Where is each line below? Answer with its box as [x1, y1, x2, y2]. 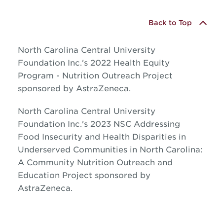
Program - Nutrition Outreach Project [17, 71, 173, 80]
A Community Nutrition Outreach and [17, 157, 173, 167]
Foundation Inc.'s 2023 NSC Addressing [17, 119, 180, 129]
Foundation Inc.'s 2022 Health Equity [17, 58, 170, 68]
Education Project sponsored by [17, 170, 150, 180]
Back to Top [148, 19, 192, 27]
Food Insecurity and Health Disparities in [17, 132, 186, 142]
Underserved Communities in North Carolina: [17, 145, 203, 154]
